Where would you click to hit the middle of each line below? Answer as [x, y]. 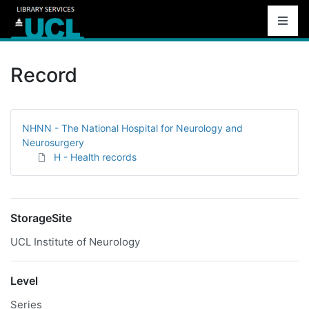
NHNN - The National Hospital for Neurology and [132, 128]
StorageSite [41, 218]
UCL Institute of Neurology [75, 242]
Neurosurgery [53, 142]
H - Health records [95, 157]
